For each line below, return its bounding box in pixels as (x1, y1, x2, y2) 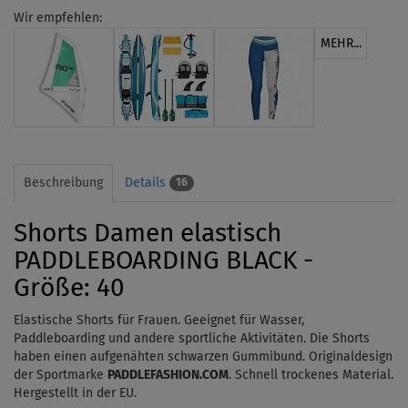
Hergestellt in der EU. (14, 386, 137, 400)
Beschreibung (24, 176, 103, 189)
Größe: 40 (14, 275, 125, 301)
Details (125, 176, 169, 189)
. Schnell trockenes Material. (229, 368, 393, 382)
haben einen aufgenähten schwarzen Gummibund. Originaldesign (14, 350, 393, 363)
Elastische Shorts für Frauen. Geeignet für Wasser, (14, 313, 304, 327)
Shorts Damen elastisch (14, 220, 281, 247)
